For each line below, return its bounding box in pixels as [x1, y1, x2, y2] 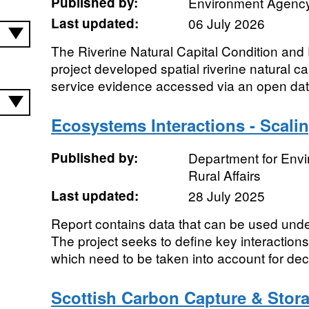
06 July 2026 [188, 14, 265, 32]
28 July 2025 [188, 186, 265, 205]
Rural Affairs [188, 166, 261, 184]
